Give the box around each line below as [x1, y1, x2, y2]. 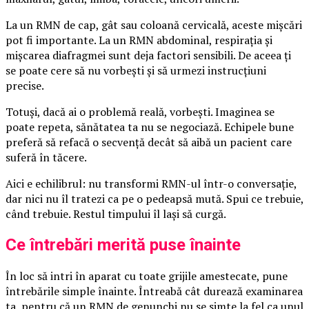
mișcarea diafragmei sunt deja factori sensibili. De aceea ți [6, 48, 291, 63]
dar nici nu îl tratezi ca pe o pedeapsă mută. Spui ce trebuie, [6, 191, 303, 207]
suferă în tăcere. [6, 150, 87, 166]
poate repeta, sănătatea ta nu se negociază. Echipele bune [6, 119, 294, 135]
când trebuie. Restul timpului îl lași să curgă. [6, 206, 226, 222]
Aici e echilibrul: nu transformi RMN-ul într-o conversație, [6, 176, 297, 192]
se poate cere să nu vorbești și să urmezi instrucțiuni [6, 63, 266, 79]
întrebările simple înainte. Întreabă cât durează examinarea [6, 283, 303, 299]
